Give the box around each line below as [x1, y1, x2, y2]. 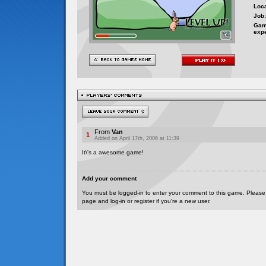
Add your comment [82, 175, 137, 182]
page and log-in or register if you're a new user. [82, 198, 211, 204]
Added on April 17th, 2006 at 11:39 [94, 135, 179, 141]
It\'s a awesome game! [82, 149, 144, 156]
